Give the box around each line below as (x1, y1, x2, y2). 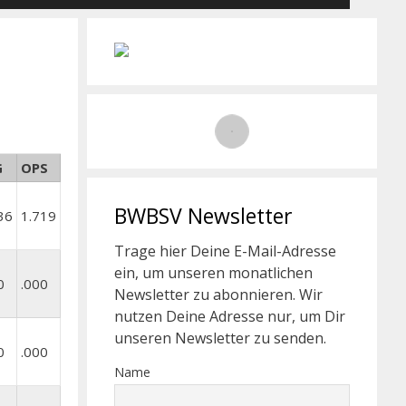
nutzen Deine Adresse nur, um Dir (114, 306, 345, 326)
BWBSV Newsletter (114, 201, 293, 230)
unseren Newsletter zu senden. (114, 328, 326, 348)
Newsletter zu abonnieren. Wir (114, 285, 323, 304)
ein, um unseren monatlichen (114, 263, 313, 283)
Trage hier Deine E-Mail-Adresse (114, 241, 336, 261)
